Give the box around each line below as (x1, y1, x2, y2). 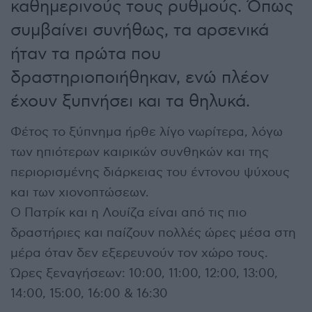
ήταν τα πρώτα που (10, 43, 161, 64)
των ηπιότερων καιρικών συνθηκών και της (10, 144, 269, 159)
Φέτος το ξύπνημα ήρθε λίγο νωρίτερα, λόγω (10, 124, 283, 139)
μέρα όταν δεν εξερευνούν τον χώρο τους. (10, 245, 268, 260)
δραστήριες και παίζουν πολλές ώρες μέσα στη (10, 225, 296, 240)
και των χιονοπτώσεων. (10, 185, 149, 200)
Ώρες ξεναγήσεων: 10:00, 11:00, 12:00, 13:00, (10, 265, 278, 281)
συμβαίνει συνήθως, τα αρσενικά (10, 19, 269, 40)
